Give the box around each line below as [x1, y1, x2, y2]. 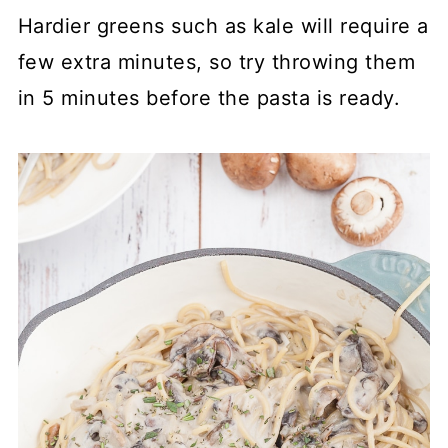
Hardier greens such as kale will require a [17, 13, 429, 38]
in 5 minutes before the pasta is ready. [17, 85, 401, 110]
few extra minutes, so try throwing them [17, 49, 416, 74]
